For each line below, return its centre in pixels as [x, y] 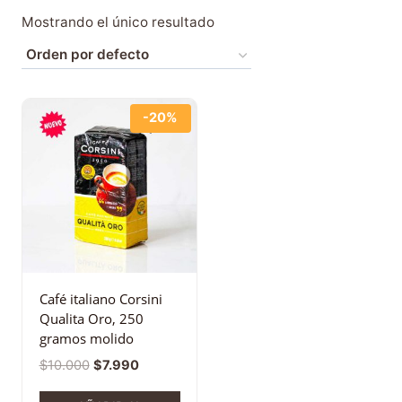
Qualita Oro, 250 [91, 319]
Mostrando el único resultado [118, 22]
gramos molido [86, 339]
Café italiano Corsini [100, 299]
